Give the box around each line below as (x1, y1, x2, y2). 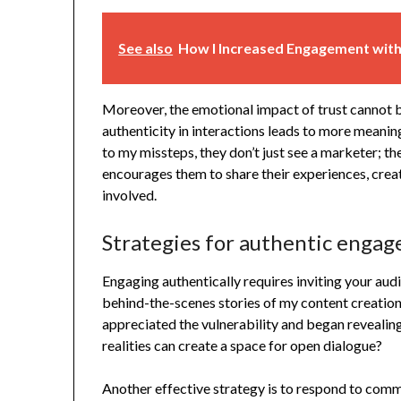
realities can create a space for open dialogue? (102, 337, 383, 354)
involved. (102, 186, 158, 204)
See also (118, 39, 174, 57)
